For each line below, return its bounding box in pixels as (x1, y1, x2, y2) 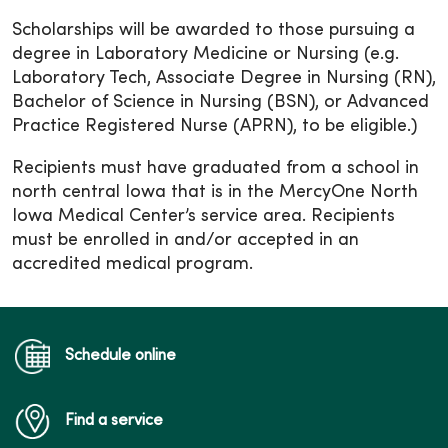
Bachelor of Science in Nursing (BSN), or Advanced (12, 94, 429, 111)
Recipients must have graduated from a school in (12, 160, 419, 177)
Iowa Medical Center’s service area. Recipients (12, 208, 395, 225)
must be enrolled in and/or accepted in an (12, 232, 359, 249)
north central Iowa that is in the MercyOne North (12, 184, 418, 201)
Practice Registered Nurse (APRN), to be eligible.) (12, 118, 417, 135)
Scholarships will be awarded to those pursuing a (12, 22, 415, 39)
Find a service (65, 413, 163, 429)
